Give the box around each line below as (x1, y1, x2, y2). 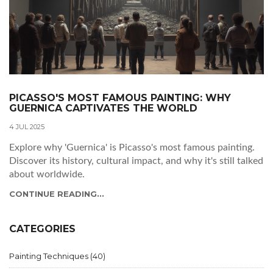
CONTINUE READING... (9, 189, 104, 199)
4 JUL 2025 (9, 122, 44, 132)
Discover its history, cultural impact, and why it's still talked (9, 156, 263, 166)
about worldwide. (9, 169, 85, 180)
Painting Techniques (9, 251, 90, 261)
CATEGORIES (9, 223, 76, 235)
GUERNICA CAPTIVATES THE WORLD (9, 102, 197, 115)
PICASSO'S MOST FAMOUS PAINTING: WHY (9, 92, 231, 104)
